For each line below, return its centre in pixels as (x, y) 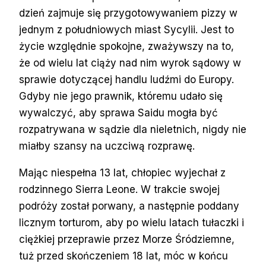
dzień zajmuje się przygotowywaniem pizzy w (128, 13)
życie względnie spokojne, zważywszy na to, (126, 46)
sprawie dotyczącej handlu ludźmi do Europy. (126, 79)
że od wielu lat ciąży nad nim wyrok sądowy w (130, 63)
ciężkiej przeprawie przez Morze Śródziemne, (127, 239)
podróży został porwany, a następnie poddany (129, 206)
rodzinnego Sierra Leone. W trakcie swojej (119, 189)
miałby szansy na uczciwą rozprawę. (107, 146)
